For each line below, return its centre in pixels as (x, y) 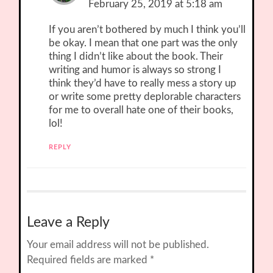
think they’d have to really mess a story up (143, 83)
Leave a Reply (69, 223)
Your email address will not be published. (118, 245)
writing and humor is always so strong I (135, 70)
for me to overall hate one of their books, (141, 110)
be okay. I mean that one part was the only (144, 43)
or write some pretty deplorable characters (145, 97)
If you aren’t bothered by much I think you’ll (147, 30)
